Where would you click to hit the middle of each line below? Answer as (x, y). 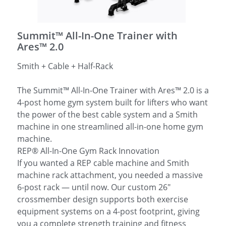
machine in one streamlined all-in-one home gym (110, 127)
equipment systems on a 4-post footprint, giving (108, 211)
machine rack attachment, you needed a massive (110, 175)
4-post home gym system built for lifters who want (112, 102)
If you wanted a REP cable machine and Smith (103, 163)
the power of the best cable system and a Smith (107, 115)
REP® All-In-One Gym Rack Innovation (88, 151)
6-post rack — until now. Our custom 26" (94, 187)
